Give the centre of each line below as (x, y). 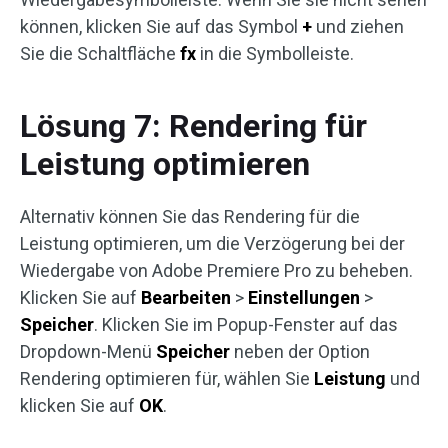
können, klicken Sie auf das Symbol (161, 26)
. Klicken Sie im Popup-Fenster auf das (246, 324)
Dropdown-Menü (88, 351)
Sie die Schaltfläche (100, 53)
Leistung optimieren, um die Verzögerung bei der (212, 243)
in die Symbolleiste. (275, 53)
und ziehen (358, 26)
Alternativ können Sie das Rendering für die (190, 216)
